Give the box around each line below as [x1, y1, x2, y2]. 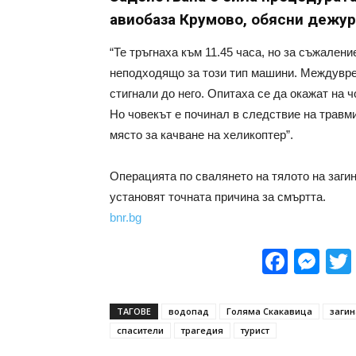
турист [241, 324, 269, 336]
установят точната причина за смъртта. [110, 190, 326, 203]
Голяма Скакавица [226, 305, 312, 317]
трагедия [181, 324, 223, 336]
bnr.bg [110, 211, 141, 224]
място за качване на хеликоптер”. [110, 128, 293, 141]
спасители [117, 324, 164, 336]
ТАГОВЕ [117, 305, 151, 317]
